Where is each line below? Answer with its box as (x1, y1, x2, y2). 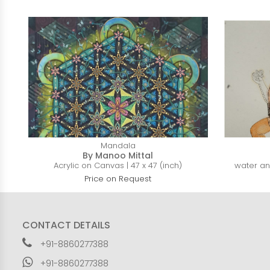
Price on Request (84, 173, 152, 185)
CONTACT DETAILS (22, 218, 110, 233)
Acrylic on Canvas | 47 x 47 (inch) (54, 160, 183, 172)
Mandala (100, 140, 136, 152)
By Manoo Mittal (83, 149, 154, 162)
